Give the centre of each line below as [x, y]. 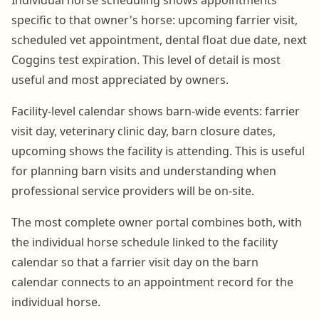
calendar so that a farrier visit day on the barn [135, 262]
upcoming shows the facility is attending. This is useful [158, 151]
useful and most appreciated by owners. [120, 79]
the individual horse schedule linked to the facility [145, 242]
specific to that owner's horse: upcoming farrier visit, [155, 20]
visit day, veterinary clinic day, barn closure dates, [143, 131]
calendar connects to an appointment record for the [152, 282]
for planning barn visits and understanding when [144, 171]
